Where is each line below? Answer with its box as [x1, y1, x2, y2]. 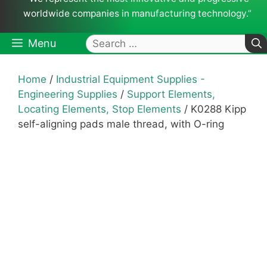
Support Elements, [127, 88, 215, 101]
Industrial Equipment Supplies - [56, 73, 205, 86]
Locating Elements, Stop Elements [18, 103, 181, 116]
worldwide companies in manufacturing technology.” [23, 8, 252, 20]
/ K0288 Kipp [181, 103, 246, 116]
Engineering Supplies [18, 88, 117, 101]
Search [85, 35, 120, 48]
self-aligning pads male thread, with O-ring [18, 118, 224, 131]
